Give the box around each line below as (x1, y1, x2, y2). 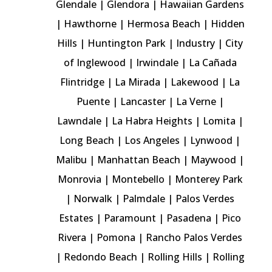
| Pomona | (86, 230, 146, 244)
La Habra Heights (111, 114, 192, 127)
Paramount (104, 211, 157, 225)
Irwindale (135, 55, 178, 69)
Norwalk (73, 191, 113, 205)
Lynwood (190, 133, 233, 147)
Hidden (210, 16, 245, 30)
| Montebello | (101, 172, 175, 186)
